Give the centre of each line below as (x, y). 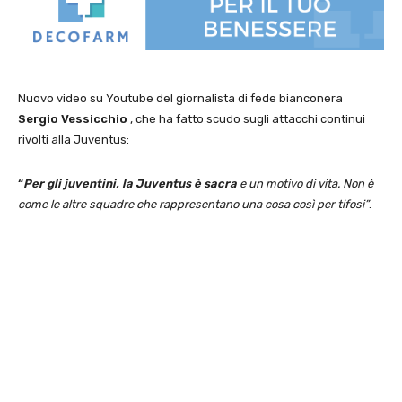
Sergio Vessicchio (73, 118)
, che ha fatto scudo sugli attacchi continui (246, 118)
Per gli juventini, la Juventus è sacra (130, 183)
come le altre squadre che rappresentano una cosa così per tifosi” (193, 204)
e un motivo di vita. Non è (305, 183)
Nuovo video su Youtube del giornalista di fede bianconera (180, 98)
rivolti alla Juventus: (74, 139)
